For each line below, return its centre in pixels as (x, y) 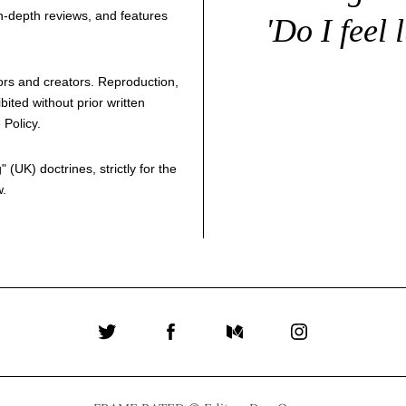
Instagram (334, 343)
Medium (262, 343)
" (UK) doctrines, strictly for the (89, 169)
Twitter (129, 343)
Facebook (205, 343)
